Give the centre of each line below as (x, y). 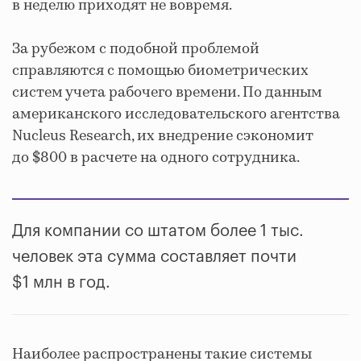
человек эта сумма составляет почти (154, 257)
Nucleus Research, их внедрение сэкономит (163, 137)
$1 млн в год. (61, 282)
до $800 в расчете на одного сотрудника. (156, 158)
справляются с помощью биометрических (160, 71)
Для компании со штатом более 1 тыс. (158, 231)
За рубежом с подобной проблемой (136, 50)
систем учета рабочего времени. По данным (167, 93)
